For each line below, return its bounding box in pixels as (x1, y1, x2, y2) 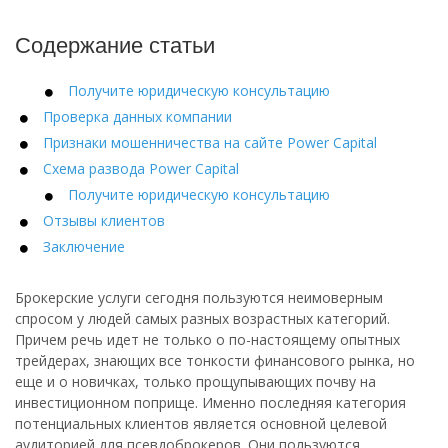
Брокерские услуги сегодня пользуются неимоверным (15, 288, 383, 307)
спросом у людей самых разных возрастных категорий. (15, 309, 390, 328)
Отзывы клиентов (43, 211, 165, 230)
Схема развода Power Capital (43, 159, 239, 178)
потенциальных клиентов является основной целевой (15, 414, 387, 433)
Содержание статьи (15, 33, 215, 58)
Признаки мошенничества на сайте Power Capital (43, 133, 377, 152)
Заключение (43, 237, 125, 256)
